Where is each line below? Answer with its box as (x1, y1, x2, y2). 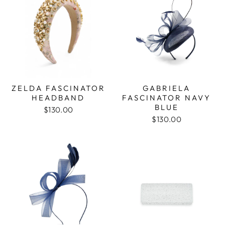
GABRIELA (143, 83, 191, 93)
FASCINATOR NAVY (122, 93, 211, 102)
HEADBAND (32, 93, 85, 102)
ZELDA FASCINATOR (11, 83, 105, 93)
